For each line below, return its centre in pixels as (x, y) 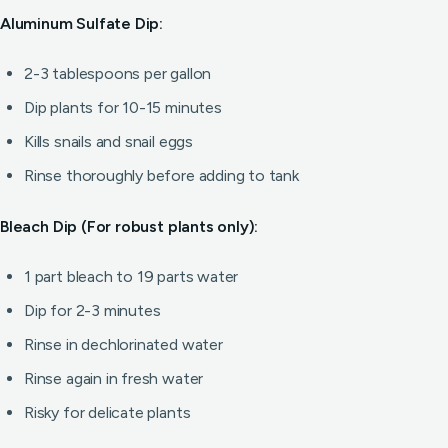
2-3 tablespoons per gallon (118, 73)
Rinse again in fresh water (114, 378)
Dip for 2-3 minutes (92, 310)
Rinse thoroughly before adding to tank (161, 175)
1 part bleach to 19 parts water (131, 276)
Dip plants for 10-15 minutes (123, 107)
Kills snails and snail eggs (108, 141)
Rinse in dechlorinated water (123, 344)
